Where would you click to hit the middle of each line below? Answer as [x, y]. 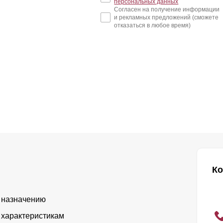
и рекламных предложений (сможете [167, 18]
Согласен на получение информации [167, 10]
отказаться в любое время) [153, 26]
